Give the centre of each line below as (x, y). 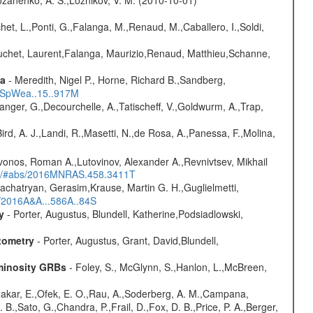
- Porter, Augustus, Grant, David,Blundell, (126, 241)
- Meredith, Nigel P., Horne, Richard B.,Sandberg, (115, 79)
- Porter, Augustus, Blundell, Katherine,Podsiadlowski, (123, 214)
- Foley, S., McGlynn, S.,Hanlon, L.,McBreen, (166, 267)
